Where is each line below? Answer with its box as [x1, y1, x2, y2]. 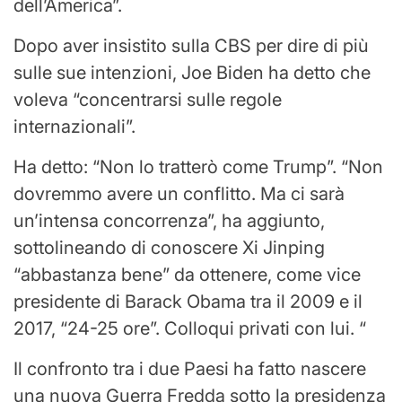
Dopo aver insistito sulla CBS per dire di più [13, 34, 369, 57]
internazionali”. [13, 115, 135, 137]
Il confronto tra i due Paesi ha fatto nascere [13, 357, 366, 380]
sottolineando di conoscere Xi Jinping [13, 236, 325, 258]
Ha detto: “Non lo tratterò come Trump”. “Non [13, 155, 383, 178]
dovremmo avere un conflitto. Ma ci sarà [13, 182, 345, 205]
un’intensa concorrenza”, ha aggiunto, [13, 209, 325, 232]
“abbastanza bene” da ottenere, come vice [13, 263, 361, 285]
